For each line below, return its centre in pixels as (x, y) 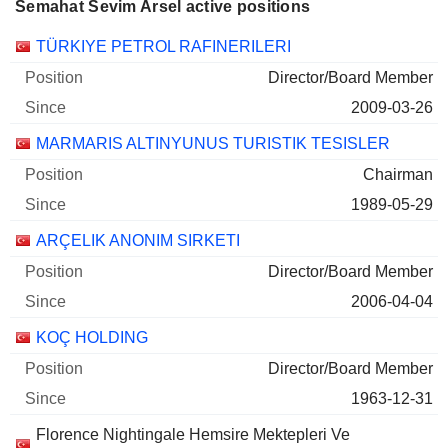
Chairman (398, 174)
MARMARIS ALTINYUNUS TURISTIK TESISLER (213, 143)
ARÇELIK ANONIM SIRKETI (138, 240)
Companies (55, 45)
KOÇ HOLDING (92, 337)
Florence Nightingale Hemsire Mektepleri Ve (193, 434)
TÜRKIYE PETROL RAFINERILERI (163, 46)
